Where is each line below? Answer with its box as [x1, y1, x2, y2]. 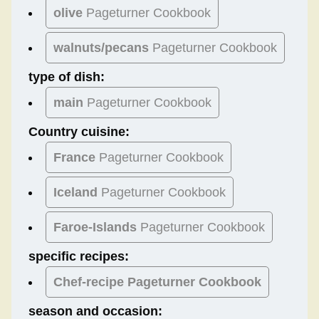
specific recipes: [28, 249, 129, 264]
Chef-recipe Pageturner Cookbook [53, 275, 261, 290]
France [53, 150, 95, 165]
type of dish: [28, 70, 105, 85]
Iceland [53, 185, 98, 200]
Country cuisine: [28, 125, 130, 140]
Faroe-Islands [53, 220, 137, 235]
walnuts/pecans [53, 41, 149, 56]
